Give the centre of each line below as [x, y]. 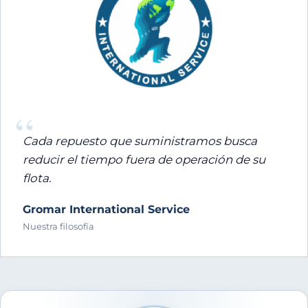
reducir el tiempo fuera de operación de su [144, 160]
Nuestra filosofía [58, 227]
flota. [37, 178]
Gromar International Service [106, 210]
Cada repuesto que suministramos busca [140, 141]
